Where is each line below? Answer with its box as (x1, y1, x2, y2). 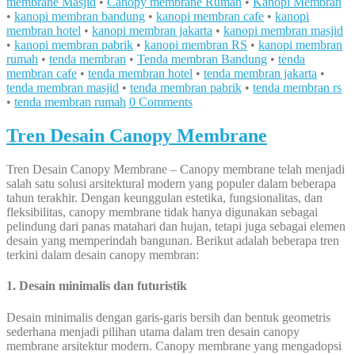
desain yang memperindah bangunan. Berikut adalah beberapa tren (6, 234, 339, 248)
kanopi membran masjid (223, 24, 343, 38)
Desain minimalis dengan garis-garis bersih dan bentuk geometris (6, 310, 330, 324)
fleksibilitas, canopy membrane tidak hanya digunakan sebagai (6, 205, 318, 219)
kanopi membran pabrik (14, 38, 133, 52)
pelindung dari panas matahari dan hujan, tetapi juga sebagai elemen (6, 219, 345, 234)
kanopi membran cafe (156, 10, 264, 24)
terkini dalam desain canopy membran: (6, 248, 199, 262)
